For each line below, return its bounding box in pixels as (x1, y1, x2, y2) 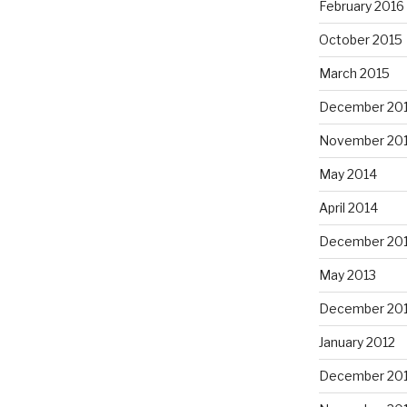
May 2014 (318, 166, 377, 183)
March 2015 (318, 65, 390, 82)
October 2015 (318, 32, 402, 48)
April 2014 (318, 200, 378, 216)
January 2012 (318, 334, 395, 351)
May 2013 (318, 267, 376, 283)
